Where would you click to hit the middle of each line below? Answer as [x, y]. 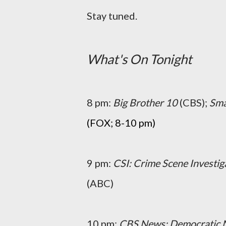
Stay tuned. [112, 16]
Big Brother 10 [145, 102]
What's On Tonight [139, 59]
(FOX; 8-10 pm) [121, 123]
